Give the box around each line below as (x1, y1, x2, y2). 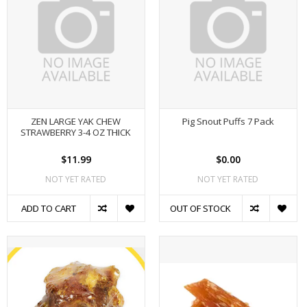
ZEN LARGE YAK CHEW (31, 115, 121, 128)
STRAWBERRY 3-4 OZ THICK (21, 126, 132, 139)
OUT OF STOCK (170, 202, 232, 215)
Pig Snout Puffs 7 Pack (182, 115, 274, 128)
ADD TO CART (21, 202, 76, 215)
